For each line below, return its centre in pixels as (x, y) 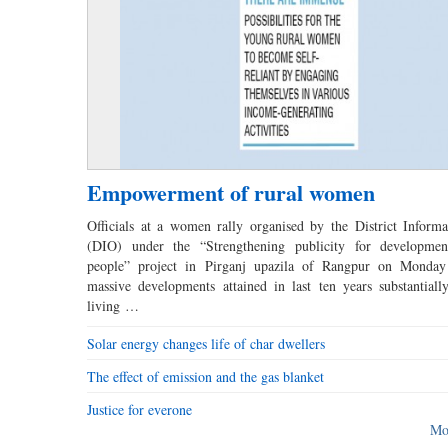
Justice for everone (139, 410)
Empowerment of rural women (231, 193)
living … (113, 306)
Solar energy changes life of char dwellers (206, 344)
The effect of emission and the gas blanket (205, 377)
